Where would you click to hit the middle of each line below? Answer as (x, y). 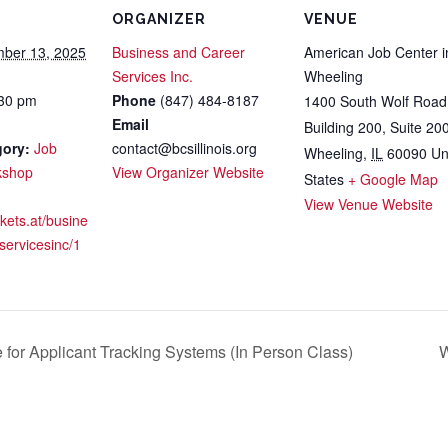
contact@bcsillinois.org (184, 147)
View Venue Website (368, 203)
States (324, 178)
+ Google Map (393, 178)
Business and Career (178, 51)
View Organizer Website (188, 171)
